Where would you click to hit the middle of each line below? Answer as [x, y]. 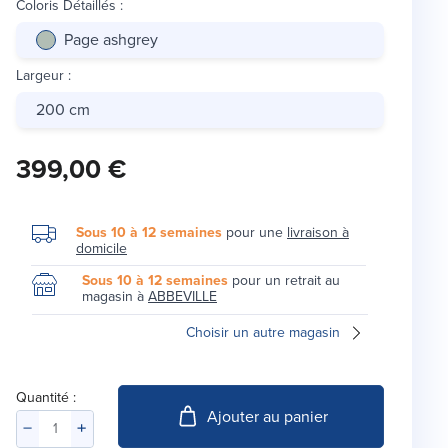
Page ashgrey [111, 40]
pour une [254, 233]
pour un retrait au [284, 281]
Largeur [40, 76]
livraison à [318, 233]
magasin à [115, 297]
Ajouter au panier [267, 416]
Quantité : [46, 398]
